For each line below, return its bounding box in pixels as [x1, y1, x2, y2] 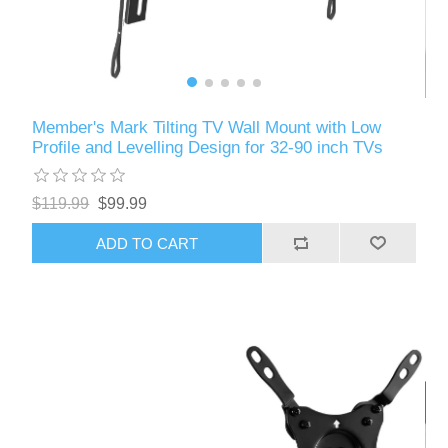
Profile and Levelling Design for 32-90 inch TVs [32, 138, 384, 158]
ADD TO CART [96, 234, 199, 252]
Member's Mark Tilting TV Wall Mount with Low [32, 118, 382, 138]
